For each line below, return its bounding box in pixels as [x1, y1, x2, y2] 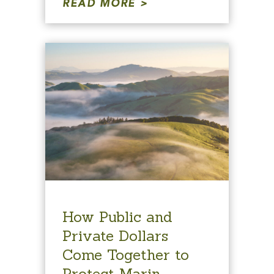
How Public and [62, 207, 172, 227]
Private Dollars [62, 226, 168, 246]
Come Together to [62, 245, 189, 265]
